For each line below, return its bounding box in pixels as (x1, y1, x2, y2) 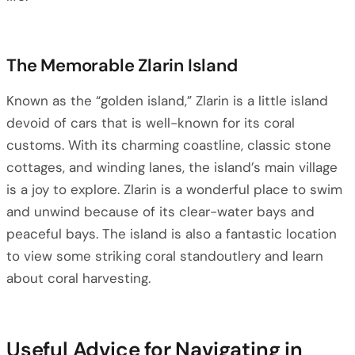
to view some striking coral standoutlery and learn (6, 247, 323, 265)
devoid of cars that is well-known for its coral (6, 114, 295, 132)
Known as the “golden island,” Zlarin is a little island (6, 92, 328, 109)
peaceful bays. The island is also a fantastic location (6, 225, 337, 242)
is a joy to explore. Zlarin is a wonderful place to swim (6, 181, 342, 198)
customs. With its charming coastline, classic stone (6, 136, 331, 154)
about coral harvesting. (6, 269, 151, 287)
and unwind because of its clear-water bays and (6, 203, 315, 220)
